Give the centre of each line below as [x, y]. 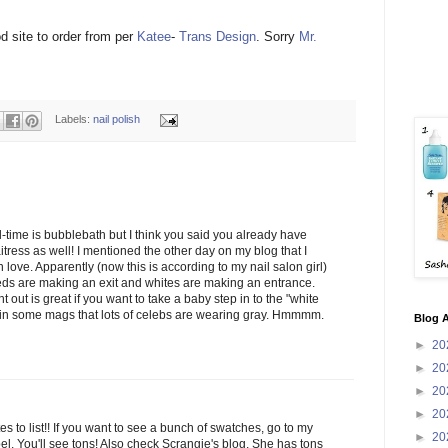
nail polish [117, 119]
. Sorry [277, 37]
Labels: [74, 119]
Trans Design [217, 37]
